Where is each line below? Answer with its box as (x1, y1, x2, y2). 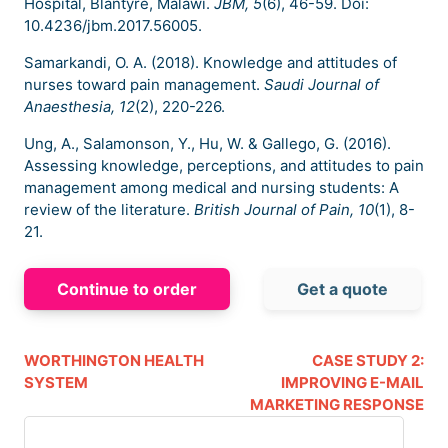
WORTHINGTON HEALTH (24, 351, 204, 371)
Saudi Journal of (264, 75, 379, 95)
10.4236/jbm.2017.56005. (24, 16, 202, 36)
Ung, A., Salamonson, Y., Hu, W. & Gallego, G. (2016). (24, 134, 391, 154)
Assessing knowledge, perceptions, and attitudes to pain (24, 156, 424, 176)
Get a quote (297, 279, 388, 300)
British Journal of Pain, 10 (194, 200, 374, 220)
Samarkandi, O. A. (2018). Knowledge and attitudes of (24, 53, 397, 73)
